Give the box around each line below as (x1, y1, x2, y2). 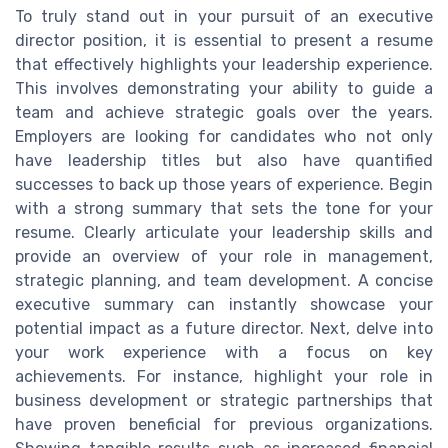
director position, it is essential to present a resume (15, 31, 433, 51)
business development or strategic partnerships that (15, 391, 433, 411)
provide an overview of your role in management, (15, 247, 433, 267)
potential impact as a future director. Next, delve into (15, 319, 433, 339)
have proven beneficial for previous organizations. (15, 415, 433, 435)
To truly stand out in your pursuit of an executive (15, 7, 433, 27)
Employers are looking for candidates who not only (15, 127, 433, 147)
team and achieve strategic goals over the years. (15, 103, 433, 123)
